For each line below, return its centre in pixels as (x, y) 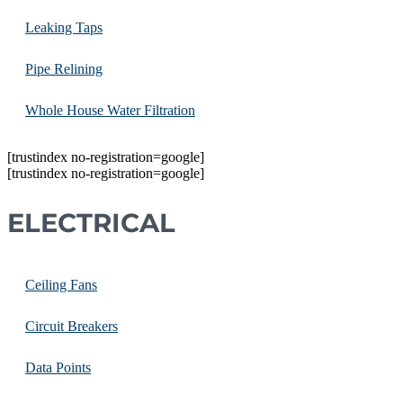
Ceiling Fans (61, 285)
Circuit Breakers (72, 327)
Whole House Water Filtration (110, 110)
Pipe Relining (64, 68)
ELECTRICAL (91, 223)
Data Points (58, 368)
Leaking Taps (64, 27)
